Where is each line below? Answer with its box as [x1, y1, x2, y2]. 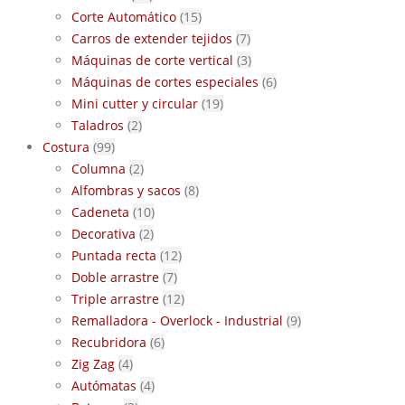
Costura [42, 138, 89, 155]
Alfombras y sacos [71, 182, 181, 199]
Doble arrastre [71, 268, 159, 286]
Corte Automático [71, 8, 176, 25]
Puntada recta [71, 247, 156, 264]
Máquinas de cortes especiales [71, 73, 259, 90]
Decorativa [71, 225, 136, 242]
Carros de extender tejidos [71, 30, 232, 47]
